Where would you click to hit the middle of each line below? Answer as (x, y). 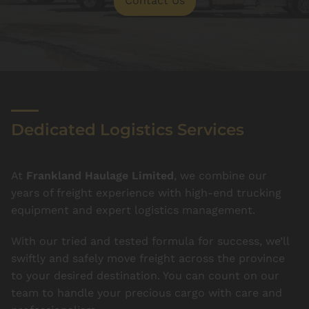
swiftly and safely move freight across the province (148, 258)
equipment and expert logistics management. (133, 210)
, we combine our (220, 175)
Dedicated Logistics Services (128, 129)
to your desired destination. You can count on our (145, 275)
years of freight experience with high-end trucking (146, 192)
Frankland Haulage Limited (100, 175)
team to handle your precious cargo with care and (147, 292)
